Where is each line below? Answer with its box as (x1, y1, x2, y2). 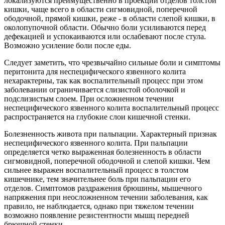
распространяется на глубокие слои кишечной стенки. (4, 113, 190, 122)
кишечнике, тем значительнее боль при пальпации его (4, 175, 191, 184)
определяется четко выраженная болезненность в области (4, 148, 201, 157)
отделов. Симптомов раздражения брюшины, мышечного (4, 184, 202, 193)
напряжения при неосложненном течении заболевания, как (4, 193, 208, 202)
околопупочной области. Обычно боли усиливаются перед (4, 23, 206, 32)
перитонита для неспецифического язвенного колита (4, 67, 186, 76)
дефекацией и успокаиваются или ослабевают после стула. (4, 32, 206, 41)
